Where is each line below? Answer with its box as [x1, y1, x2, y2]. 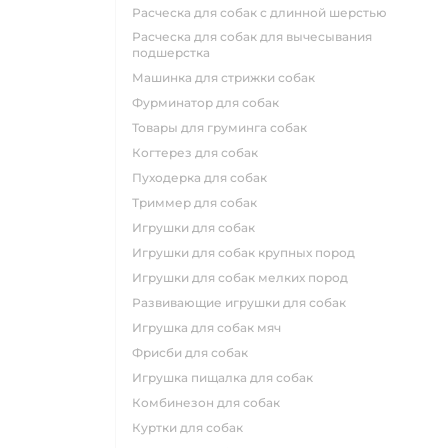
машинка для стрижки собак [144, 70, 315, 86]
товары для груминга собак [138, 120, 307, 136]
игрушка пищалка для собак [142, 370, 313, 386]
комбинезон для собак [141, 395, 280, 411]
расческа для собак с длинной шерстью [141, 5, 387, 21]
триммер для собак [139, 195, 257, 211]
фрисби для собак [143, 345, 248, 361]
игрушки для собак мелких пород [142, 270, 348, 286]
